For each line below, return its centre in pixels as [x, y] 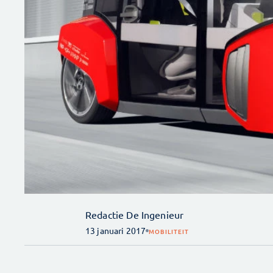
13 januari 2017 [116, 231]
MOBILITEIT [169, 231]
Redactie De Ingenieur [135, 215]
